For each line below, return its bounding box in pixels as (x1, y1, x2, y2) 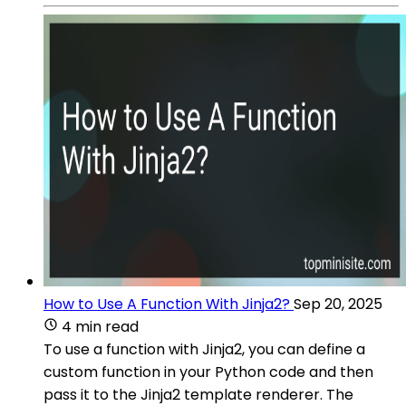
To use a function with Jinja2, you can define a (43, 338, 365, 360)
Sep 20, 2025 (294, 293, 382, 314)
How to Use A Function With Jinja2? (43, 293, 290, 314)
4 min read (62, 315, 139, 337)
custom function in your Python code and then (43, 361, 373, 382)
